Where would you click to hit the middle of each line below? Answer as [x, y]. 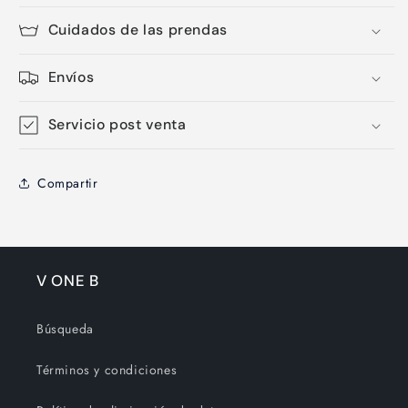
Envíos [71, 77]
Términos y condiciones [107, 370]
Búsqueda [65, 329]
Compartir [68, 183]
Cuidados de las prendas [138, 30]
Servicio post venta [117, 124]
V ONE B [68, 280]
